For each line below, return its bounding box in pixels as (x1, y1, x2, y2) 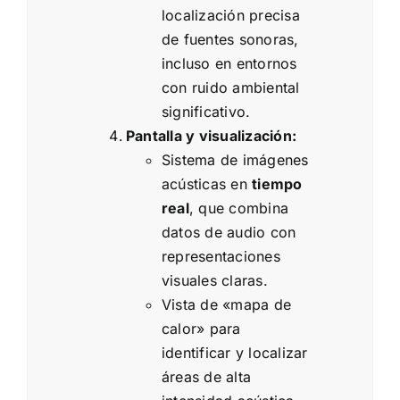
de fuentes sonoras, (162, 30, 299, 49)
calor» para (162, 320, 241, 338)
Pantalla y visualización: (126, 127, 296, 146)
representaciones (162, 247, 280, 266)
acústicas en (162, 175, 253, 194)
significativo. (162, 103, 251, 121)
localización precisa (162, 6, 300, 25)
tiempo (252, 175, 303, 194)
